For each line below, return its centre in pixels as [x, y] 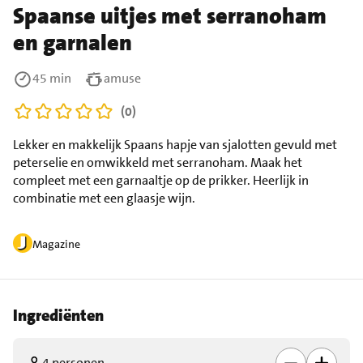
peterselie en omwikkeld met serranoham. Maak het [158, 162]
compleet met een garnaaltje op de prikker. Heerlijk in [161, 180]
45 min [52, 78]
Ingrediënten [58, 315]
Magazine [56, 243]
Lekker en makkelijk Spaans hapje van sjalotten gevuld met [175, 144]
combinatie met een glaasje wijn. [104, 198]
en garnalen [73, 43]
